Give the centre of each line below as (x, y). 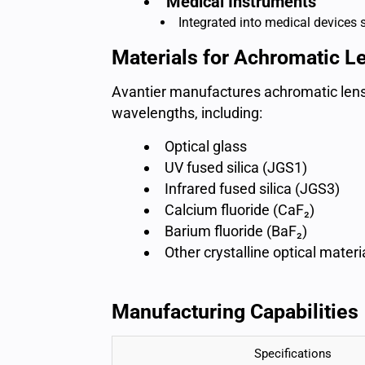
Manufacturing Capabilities (235, 312)
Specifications (292, 354)
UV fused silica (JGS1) (236, 167)
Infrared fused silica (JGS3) (252, 189)
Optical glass (206, 146)
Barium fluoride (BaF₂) (236, 231)
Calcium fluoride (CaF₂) (240, 210)
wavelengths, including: (187, 113)
